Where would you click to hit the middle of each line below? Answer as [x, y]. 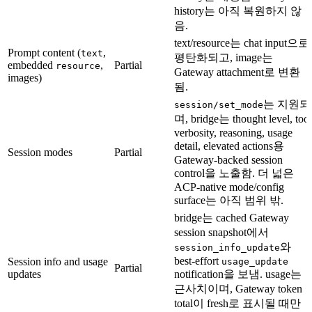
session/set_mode [219, 104]
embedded [32, 65]
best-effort [198, 260]
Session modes [40, 152]
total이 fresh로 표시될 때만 [237, 303]
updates [24, 274]
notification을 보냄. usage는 [238, 274]
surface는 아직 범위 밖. [229, 200]
